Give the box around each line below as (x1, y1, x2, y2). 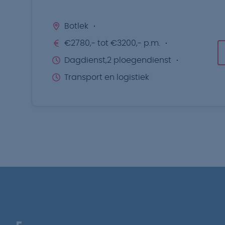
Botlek (64, 22, 88, 30)
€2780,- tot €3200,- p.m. (64, 39, 160, 47)
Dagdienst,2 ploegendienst (64, 56, 171, 64)
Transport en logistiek (64, 73, 149, 81)
